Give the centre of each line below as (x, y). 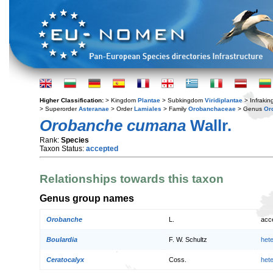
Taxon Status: (63, 149)
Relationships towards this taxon (132, 179)
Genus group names (87, 198)
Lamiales (148, 109)
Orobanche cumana (113, 126)
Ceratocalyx (65, 260)
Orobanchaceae (212, 109)
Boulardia (62, 240)
